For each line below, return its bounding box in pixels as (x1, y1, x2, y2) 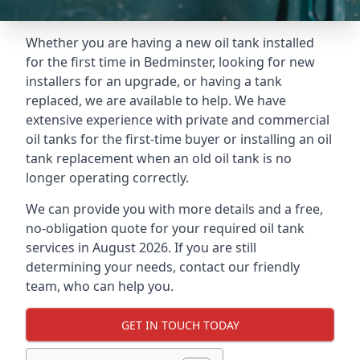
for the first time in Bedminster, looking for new (26, 53, 315, 71)
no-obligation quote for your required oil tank (26, 219, 305, 237)
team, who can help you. (26, 277, 174, 295)
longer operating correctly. (26, 169, 189, 186)
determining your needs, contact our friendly (26, 258, 300, 276)
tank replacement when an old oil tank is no (26, 149, 292, 167)
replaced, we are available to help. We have (26, 92, 286, 109)
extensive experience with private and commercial (26, 111, 329, 129)
